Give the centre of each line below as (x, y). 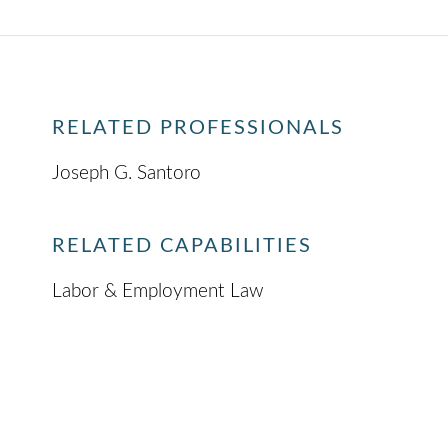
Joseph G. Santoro (127, 174)
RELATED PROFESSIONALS (198, 128)
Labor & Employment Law (158, 291)
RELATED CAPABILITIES (182, 246)
